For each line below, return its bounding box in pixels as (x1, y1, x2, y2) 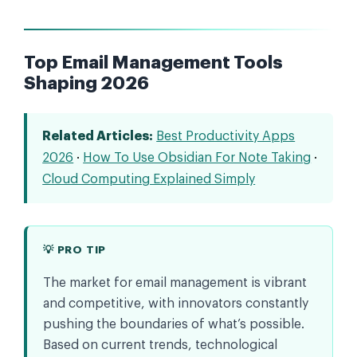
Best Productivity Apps (156, 130, 296, 143)
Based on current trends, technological (43, 338, 277, 351)
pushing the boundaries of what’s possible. (43, 317, 304, 331)
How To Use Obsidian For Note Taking (83, 151, 312, 165)
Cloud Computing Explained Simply (42, 173, 256, 186)
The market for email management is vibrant (43, 276, 307, 289)
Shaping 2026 (24, 75, 149, 93)
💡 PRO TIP (43, 245, 107, 256)
